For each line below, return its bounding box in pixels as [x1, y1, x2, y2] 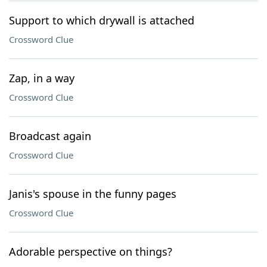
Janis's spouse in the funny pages [9, 187, 176, 201]
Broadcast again [9, 129, 91, 143]
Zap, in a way [9, 71, 74, 85]
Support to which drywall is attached [9, 13, 194, 27]
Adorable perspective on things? [9, 244, 172, 259]
